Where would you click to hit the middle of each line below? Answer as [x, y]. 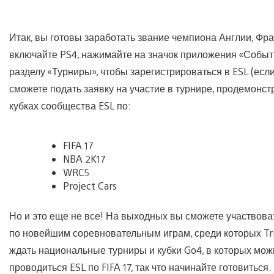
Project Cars [90, 185]
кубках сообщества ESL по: [70, 105]
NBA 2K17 [84, 158]
